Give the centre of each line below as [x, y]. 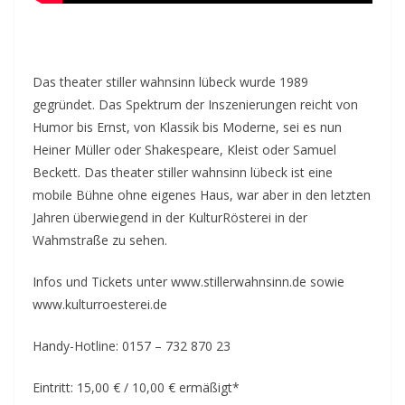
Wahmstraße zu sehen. [100, 240]
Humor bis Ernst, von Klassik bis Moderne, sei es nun [187, 127]
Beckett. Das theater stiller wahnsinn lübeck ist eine [183, 172]
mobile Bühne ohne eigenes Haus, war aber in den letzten [202, 194]
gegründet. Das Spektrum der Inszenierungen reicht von [195, 104]
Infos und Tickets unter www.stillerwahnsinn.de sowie [188, 281]
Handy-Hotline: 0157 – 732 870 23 [132, 345]
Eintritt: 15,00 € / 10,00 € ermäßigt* [136, 387]
